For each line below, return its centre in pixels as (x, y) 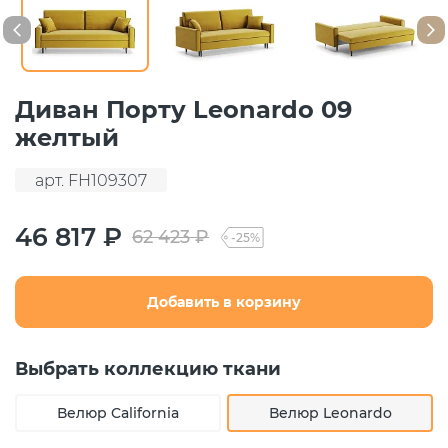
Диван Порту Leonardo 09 (183, 110)
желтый (67, 138)
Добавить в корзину (224, 302)
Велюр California (118, 413)
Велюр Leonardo (330, 413)
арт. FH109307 (91, 180)
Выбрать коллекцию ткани (148, 369)
